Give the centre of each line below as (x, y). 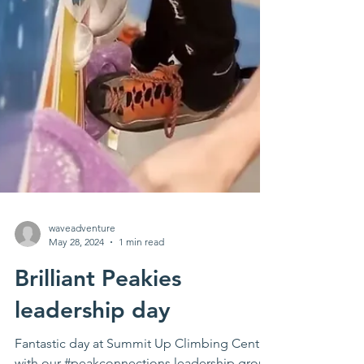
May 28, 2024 (76, 349)
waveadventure (82, 335)
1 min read (141, 349)
